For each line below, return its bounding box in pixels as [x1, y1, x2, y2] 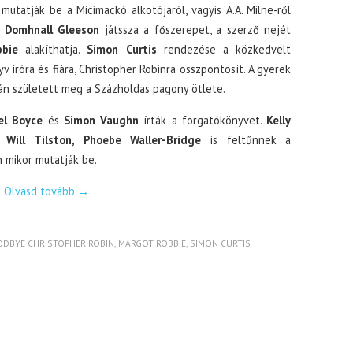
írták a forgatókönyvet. [139, 113, 267, 128]
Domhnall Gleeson [4, 22, 100, 37]
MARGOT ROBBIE [117, 237, 186, 249]
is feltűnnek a [201, 132, 292, 147]
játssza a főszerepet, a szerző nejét [99, 22, 292, 37]
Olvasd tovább [4, 184, 79, 199]
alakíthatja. [17, 42, 87, 57]
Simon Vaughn [58, 113, 139, 128]
